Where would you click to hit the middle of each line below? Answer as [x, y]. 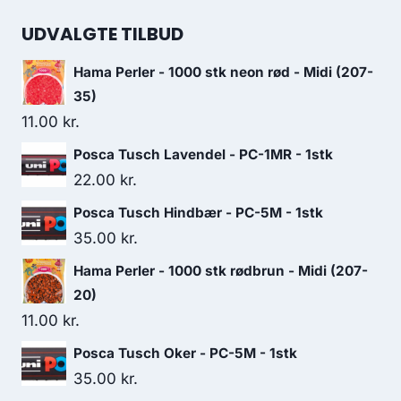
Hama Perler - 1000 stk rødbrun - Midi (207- [221, 271]
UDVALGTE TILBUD [102, 34]
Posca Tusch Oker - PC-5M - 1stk [185, 353]
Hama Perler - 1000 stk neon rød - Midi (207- [223, 72]
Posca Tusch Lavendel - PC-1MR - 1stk [203, 154]
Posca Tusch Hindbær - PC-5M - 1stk [198, 213]
